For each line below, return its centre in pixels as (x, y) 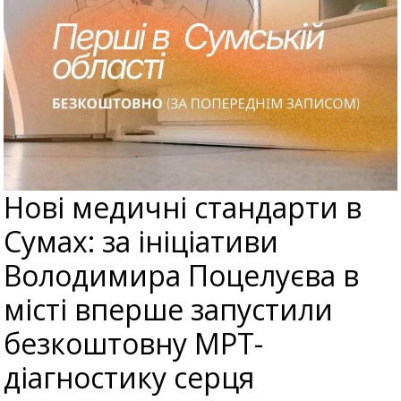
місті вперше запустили (169, 310)
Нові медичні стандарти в (183, 208)
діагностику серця (129, 378)
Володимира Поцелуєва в (182, 276)
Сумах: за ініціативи (141, 242)
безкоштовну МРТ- (134, 344)
